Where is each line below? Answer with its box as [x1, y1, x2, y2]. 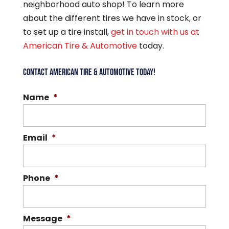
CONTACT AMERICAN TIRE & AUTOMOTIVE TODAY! [22, 67, 155, 78]
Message [22, 213, 62, 225]
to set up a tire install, [22, 26, 111, 38]
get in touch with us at [110, 26, 199, 38]
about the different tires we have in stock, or [22, 12, 201, 25]
